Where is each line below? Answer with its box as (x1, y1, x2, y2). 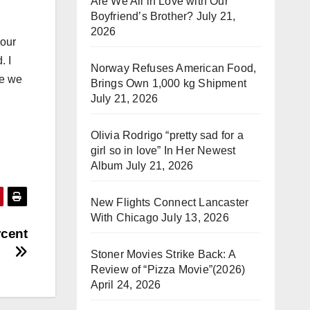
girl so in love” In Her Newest (90, 145, 236, 156)
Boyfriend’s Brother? (90, 10, 194, 22)
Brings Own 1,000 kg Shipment (90, 77, 247, 89)
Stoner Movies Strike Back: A (90, 248, 236, 260)
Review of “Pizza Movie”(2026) (90, 264, 246, 275)
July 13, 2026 (161, 212, 229, 224)
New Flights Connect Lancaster (90, 197, 249, 208)
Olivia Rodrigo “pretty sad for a (90, 129, 244, 141)
